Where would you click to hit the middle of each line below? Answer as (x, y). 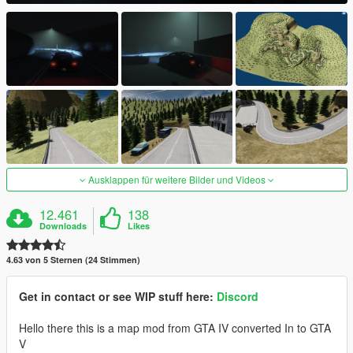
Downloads (63, 226)
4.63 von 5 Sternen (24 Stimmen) (73, 260)
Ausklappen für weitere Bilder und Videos (177, 180)
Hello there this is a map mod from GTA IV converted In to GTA (175, 328)
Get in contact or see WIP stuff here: (116, 297)
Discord (238, 297)
